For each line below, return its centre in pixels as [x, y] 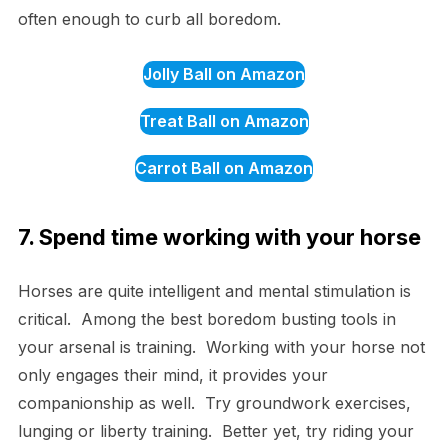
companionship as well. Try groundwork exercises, [214, 403]
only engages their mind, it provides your [172, 375]
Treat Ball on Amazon [224, 121]
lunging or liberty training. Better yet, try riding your [215, 431]
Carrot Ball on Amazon [224, 168]
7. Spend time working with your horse [219, 237]
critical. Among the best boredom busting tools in [206, 319]
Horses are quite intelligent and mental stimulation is [214, 291]
